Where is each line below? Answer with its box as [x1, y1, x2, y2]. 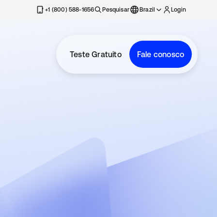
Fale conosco [137, 50, 185, 59]
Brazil [139, 6, 155, 13]
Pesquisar [102, 6, 129, 13]
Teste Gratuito [70, 50, 122, 59]
